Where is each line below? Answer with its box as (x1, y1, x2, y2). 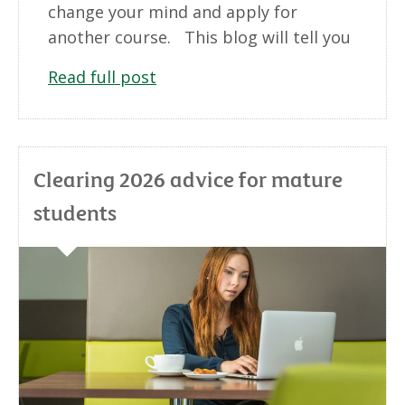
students (33, 196, 117, 227)
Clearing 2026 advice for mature (33, 163, 343, 193)
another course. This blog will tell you (48, 25, 351, 48)
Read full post (48, 65, 156, 88)
